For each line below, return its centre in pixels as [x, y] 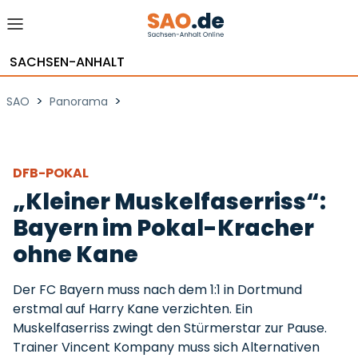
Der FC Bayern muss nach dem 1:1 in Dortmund [157, 290]
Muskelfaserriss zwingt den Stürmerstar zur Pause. [170, 328]
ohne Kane [76, 255]
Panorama [79, 101]
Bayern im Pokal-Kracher [163, 228]
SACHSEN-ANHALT [67, 62]
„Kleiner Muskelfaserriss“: [169, 202]
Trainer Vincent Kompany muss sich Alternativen [166, 347]
